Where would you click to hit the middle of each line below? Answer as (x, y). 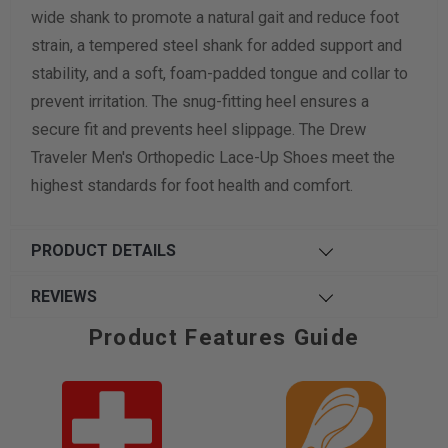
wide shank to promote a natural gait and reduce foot (214, 17)
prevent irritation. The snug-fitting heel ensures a (199, 101)
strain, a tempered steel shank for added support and (216, 45)
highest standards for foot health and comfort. (191, 185)
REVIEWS (63, 296)
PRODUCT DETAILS (103, 250)
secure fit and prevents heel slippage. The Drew (198, 129)
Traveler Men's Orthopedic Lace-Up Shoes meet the (212, 157)
